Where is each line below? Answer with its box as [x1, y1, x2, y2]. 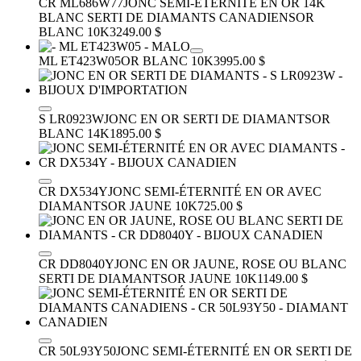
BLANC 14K [39, 126, 110, 140]
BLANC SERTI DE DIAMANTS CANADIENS [39, 10, 296, 24]
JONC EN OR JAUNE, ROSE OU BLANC [114, 256, 346, 271]
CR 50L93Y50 [39, 343, 116, 358]
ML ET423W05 [39, 53, 121, 68]
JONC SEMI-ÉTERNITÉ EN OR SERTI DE [116, 343, 352, 358]
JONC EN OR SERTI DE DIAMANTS [104, 111, 312, 126]
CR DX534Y [39, 184, 108, 198]
